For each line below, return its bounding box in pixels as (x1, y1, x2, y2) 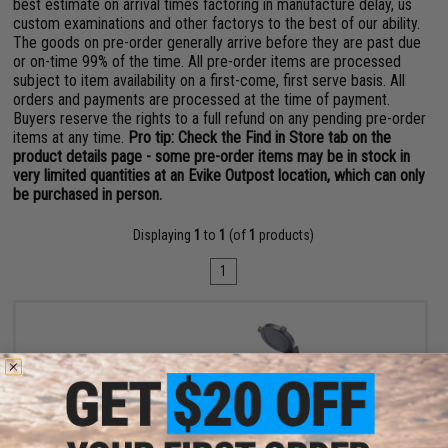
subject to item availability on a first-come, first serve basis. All (13, 71, 406, 90)
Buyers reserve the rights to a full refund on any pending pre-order (13, 109, 427, 128)
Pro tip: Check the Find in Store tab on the (128, 128, 392, 147)
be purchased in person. (13, 185, 163, 204)
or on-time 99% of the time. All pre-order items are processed (13, 52, 402, 71)
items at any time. (13, 128, 129, 147)
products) (256, 227, 315, 243)
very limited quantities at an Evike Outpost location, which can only (13, 166, 426, 185)
